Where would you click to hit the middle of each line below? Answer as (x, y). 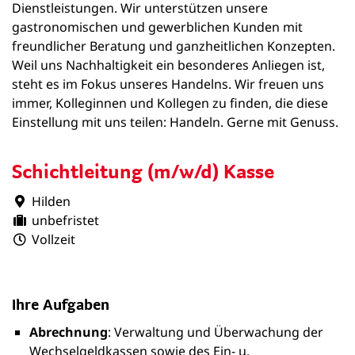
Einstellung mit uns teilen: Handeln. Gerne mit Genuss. (175, 122)
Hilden (51, 201)
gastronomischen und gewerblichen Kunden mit (157, 27)
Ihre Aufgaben (61, 304)
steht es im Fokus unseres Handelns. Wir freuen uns (168, 84)
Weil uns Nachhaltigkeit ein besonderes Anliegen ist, (168, 65)
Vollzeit (53, 239)
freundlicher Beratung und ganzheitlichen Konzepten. (174, 46)
